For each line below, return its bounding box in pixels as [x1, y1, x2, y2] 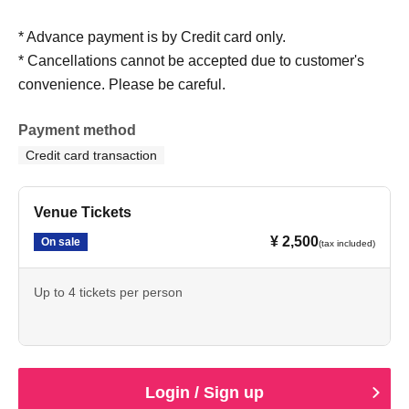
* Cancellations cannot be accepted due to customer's [18, 52, 364, 68]
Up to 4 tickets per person [34, 284, 183, 299]
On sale [41, 235, 80, 248]
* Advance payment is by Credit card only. [18, 28, 286, 45]
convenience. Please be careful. [18, 76, 225, 92]
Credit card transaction [26, 147, 157, 163]
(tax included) [319, 237, 375, 248]
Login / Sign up [145, 383, 264, 402]
